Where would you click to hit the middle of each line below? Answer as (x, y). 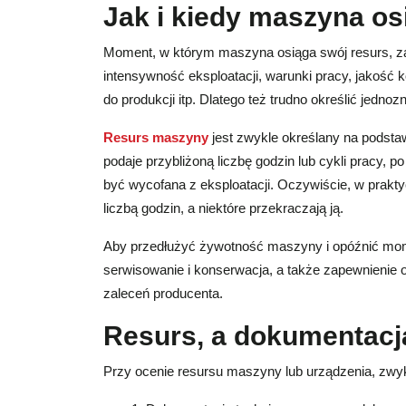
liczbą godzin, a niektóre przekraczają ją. (223, 208)
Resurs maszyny (156, 137)
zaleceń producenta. (163, 293)
